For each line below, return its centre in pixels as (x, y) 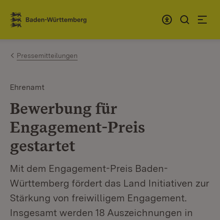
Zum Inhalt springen (65, 15)
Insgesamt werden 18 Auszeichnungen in (101, 213)
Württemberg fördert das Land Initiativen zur (110, 183)
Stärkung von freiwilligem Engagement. (98, 198)
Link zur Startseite (46, 24)
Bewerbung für (63, 108)
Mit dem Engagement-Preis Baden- (89, 168)
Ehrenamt (27, 87)
